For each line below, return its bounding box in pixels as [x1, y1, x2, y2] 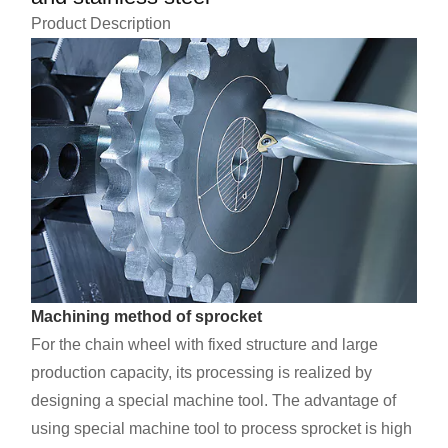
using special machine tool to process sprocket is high [31, 420, 413, 438]
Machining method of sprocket [31, 308, 263, 326]
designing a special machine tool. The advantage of [31, 392, 397, 410]
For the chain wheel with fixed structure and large [31, 336, 379, 354]
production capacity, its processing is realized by [31, 364, 373, 382]
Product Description [31, 14, 172, 32]
